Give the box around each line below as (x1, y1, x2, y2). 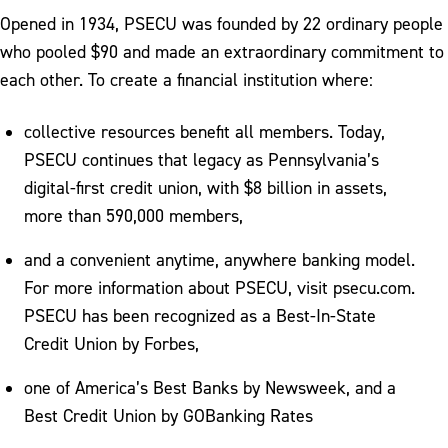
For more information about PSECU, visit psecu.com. (24, 277, 415, 298)
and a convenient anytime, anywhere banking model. (24, 249, 415, 270)
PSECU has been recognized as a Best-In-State (24, 305, 376, 326)
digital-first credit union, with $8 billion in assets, (24, 177, 387, 198)
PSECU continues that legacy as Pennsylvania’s (24, 149, 379, 170)
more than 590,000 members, (24, 205, 243, 226)
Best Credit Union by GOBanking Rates (24, 405, 313, 426)
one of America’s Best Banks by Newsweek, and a (24, 377, 396, 398)
